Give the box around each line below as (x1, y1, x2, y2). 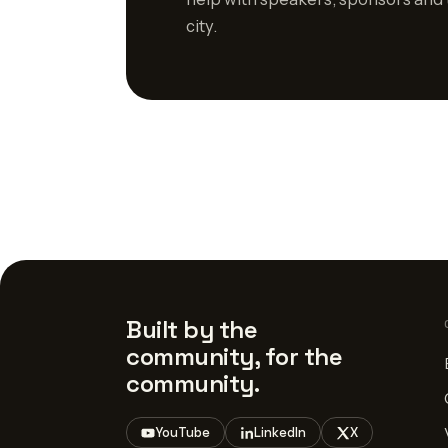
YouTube (155, 424, 210, 441)
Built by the (126, 314, 258, 345)
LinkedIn (254, 424, 306, 441)
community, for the (126, 341, 343, 372)
